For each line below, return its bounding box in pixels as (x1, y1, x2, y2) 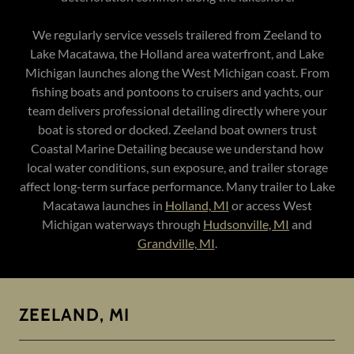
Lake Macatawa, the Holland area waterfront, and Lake (30, 46, 324, 61)
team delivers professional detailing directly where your (27, 103, 327, 118)
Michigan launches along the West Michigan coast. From (24, 65, 330, 80)
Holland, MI (164, 198, 229, 213)
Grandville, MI (137, 235, 215, 250)
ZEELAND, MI (19, 304, 130, 326)
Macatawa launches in (42, 198, 165, 213)
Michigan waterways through (42, 217, 203, 232)
